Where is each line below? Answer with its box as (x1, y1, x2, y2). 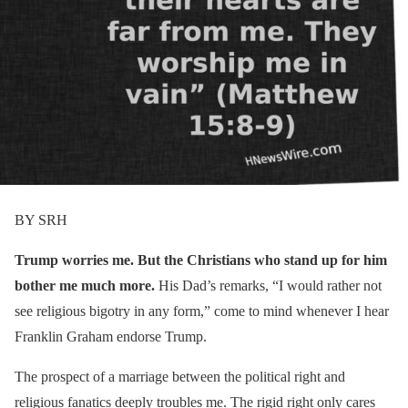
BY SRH (15, 211, 67, 228)
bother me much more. (15, 277, 155, 293)
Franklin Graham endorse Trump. (15, 328, 207, 344)
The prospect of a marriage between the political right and (15, 368, 345, 384)
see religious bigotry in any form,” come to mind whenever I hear (15, 302, 389, 319)
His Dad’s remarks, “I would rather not (155, 277, 382, 293)
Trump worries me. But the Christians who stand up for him (15, 251, 387, 268)
